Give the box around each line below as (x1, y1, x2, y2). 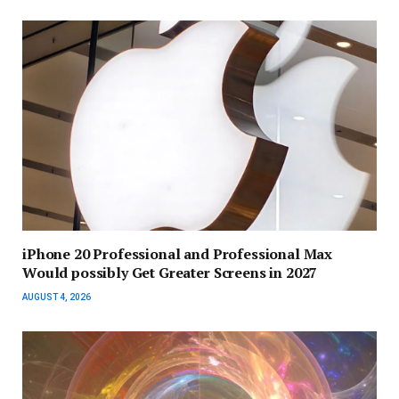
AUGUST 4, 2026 (22, 292, 91, 303)
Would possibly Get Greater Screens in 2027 (22, 263, 318, 283)
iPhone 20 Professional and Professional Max (22, 244, 333, 265)
